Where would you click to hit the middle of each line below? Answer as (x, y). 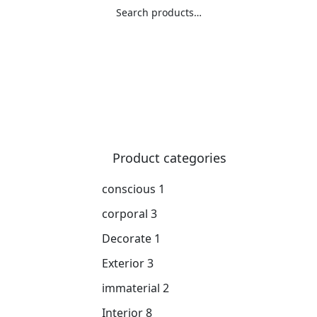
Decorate (127, 238)
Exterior (123, 263)
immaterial (131, 288)
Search (144, 53)
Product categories (169, 157)
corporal (125, 213)
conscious (129, 189)
